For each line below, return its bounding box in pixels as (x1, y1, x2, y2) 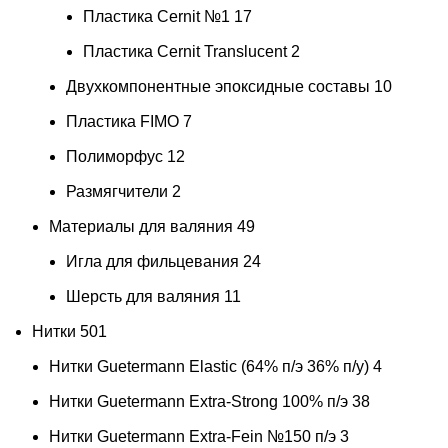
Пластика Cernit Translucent (83, 42, 287, 60)
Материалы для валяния (49, 217, 233, 235)
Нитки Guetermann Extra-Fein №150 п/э (49, 427, 336, 445)
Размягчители (66, 182, 168, 200)
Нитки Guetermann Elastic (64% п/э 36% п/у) (49, 357, 369, 375)
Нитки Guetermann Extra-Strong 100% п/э (49, 392, 348, 410)
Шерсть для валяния (66, 287, 220, 305)
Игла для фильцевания (66, 252, 239, 270)
